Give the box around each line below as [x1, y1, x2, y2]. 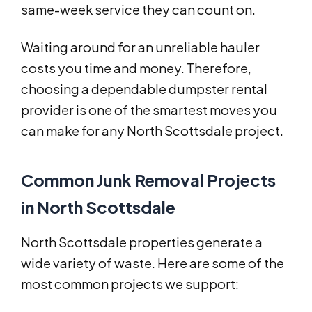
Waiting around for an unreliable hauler [21, 39, 260, 56]
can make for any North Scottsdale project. [21, 123, 283, 139]
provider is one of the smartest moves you [21, 102, 277, 118]
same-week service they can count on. [21, 1, 256, 18]
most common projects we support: [21, 276, 239, 292]
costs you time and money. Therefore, [21, 60, 251, 77]
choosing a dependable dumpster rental [21, 81, 267, 97]
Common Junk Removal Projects [21, 169, 276, 191]
